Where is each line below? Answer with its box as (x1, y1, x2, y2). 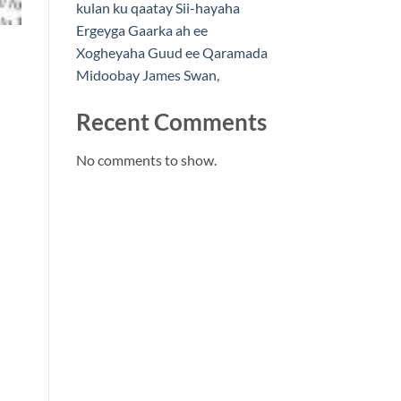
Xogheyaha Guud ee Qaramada (75, 44, 268, 62)
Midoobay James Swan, (75, 66, 222, 84)
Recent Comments (75, 108, 267, 136)
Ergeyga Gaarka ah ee (75, 21, 208, 39)
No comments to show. (75, 151, 217, 169)
